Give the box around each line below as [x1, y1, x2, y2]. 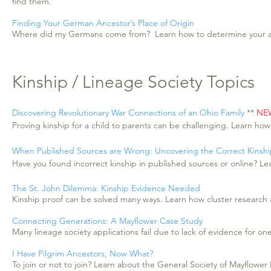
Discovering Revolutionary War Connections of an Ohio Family [12, 107, 244, 118]
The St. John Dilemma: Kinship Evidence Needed [12, 183, 200, 194]
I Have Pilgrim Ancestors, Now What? [12, 248, 153, 259]
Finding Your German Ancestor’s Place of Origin [12, 18, 194, 28]
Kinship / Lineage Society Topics [12, 72, 255, 92]
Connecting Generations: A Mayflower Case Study [12, 215, 203, 226]
